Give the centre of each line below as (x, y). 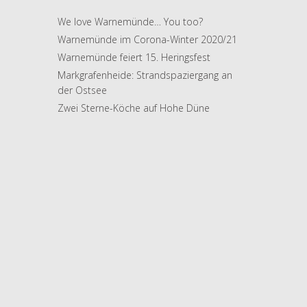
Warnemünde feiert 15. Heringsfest (134, 57)
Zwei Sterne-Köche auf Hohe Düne (134, 108)
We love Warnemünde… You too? (130, 21)
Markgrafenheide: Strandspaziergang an (145, 75)
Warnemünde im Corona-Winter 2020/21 (147, 39)
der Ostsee (82, 90)
